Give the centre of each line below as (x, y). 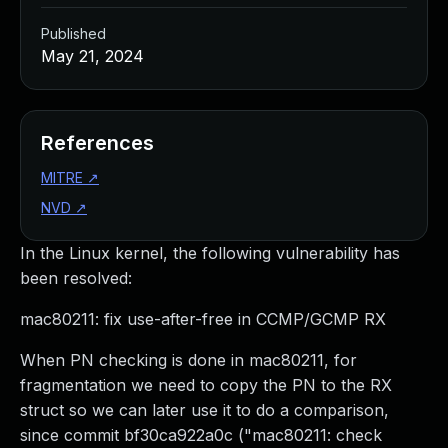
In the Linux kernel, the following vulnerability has (210, 253)
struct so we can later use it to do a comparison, (204, 410)
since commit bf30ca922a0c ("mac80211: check (201, 435)
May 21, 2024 (92, 56)
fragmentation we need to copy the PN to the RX (206, 385)
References (97, 143)
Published (73, 33)
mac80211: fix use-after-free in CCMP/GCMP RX (203, 319)
